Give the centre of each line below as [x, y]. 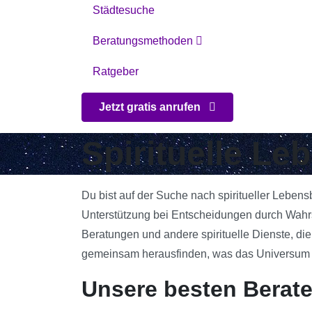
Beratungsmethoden [144, 40]
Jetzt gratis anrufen [151, 107]
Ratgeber [116, 71]
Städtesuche [124, 10]
